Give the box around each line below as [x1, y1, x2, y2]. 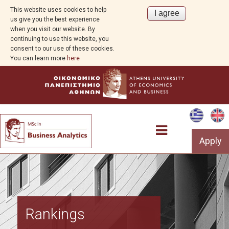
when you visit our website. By [10, 26, 95, 33]
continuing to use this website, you [10, 35, 109, 42]
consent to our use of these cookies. [10, 45, 114, 52]
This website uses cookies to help [10, 6, 106, 13]
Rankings [25, 205, 85, 223]
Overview [94, 182, 135, 196]
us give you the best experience [10, 16, 100, 23]
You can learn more [10, 55, 67, 62]
